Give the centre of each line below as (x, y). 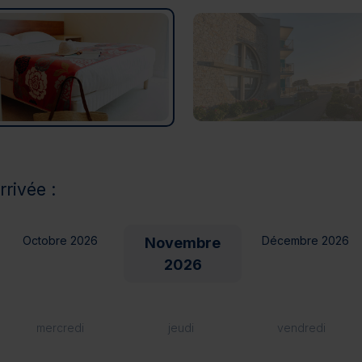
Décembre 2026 (305, 240)
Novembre (183, 242)
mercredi (60, 327)
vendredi (301, 327)
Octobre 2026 (60, 240)
